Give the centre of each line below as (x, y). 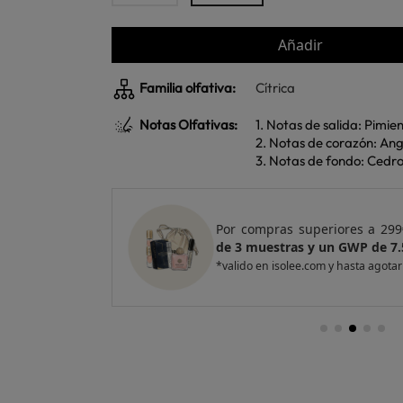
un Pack (72, 228)
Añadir (300, 45)
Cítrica (275, 88)
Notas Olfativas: (187, 124)
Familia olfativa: (186, 87)
